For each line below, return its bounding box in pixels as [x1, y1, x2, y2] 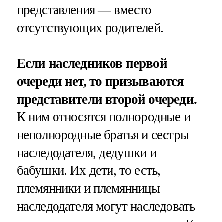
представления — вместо [16, 2, 152, 18]
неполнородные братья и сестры [16, 127, 189, 142]
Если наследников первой [16, 55, 167, 71]
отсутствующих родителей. [16, 20, 164, 36]
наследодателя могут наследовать [16, 198, 195, 214]
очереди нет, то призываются [16, 73, 184, 89]
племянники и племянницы [16, 180, 160, 196]
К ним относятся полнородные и [16, 109, 190, 124]
